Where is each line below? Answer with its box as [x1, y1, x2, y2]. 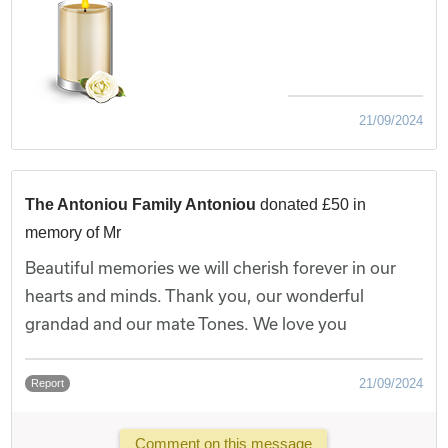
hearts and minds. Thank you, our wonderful [25, 285, 365, 305]
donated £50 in [260, 195, 367, 213]
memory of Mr [25, 223, 122, 241]
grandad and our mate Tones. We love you [25, 313, 348, 333]
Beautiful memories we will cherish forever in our [25, 257, 397, 277]
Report [31, 376, 65, 389]
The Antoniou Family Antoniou [25, 195, 257, 213]
